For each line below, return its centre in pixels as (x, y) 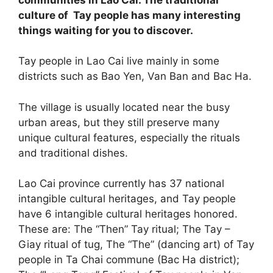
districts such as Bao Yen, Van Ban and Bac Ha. (135, 76)
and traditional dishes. (73, 153)
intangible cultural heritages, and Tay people (127, 199)
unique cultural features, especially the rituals (129, 137)
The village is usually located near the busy (124, 107)
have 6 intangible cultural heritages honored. (128, 214)
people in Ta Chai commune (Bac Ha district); (129, 260)
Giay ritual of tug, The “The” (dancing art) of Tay (136, 244)
